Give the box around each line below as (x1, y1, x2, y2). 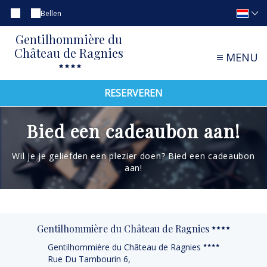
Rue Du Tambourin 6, (48, 253, 131, 265)
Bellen (41, 8, 61, 18)
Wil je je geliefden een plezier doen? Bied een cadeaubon (12, 150, 255, 162)
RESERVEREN (104, 86, 163, 100)
